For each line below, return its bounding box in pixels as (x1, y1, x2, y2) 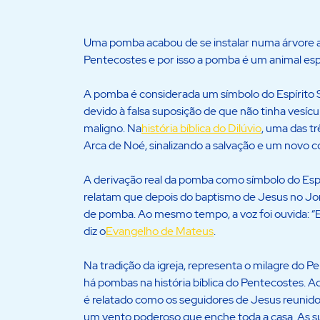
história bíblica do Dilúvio (141, 121, 261, 136)
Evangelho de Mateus (106, 224, 214, 239)
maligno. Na (84, 121, 141, 136)
